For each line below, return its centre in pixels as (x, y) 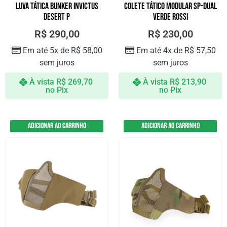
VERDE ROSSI (170, 17)
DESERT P (57, 17)
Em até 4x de (160, 51)
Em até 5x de (47, 51)
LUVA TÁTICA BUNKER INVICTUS (57, 7)
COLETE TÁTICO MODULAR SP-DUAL (170, 7)
